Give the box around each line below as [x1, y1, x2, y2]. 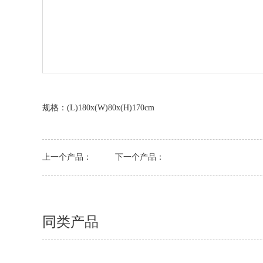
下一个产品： [94, 153, 164, 161]
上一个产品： [42, 153, 92, 161]
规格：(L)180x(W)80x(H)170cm [42, 103, 154, 112]
